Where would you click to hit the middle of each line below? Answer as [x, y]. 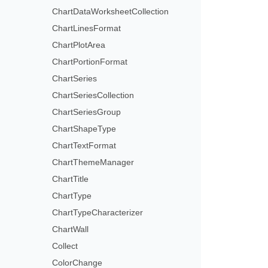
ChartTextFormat [84, 146]
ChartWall [71, 229]
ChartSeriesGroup [87, 112]
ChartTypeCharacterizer [98, 213]
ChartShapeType [84, 129]
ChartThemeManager [93, 162]
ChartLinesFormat [87, 28]
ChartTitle [71, 179]
